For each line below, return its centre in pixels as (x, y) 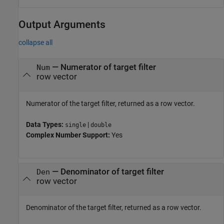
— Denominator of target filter (107, 171)
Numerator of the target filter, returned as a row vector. (110, 103)
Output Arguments (62, 25)
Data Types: (45, 124)
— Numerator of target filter (103, 67)
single (75, 125)
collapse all (35, 43)
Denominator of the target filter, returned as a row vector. (114, 207)
